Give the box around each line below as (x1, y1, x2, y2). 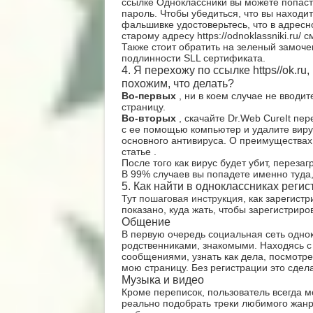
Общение (121, 215, 170, 228)
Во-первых (121, 90, 179, 101)
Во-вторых (121, 112, 179, 124)
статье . (121, 146, 156, 157)
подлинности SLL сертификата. (121, 52, 265, 64)
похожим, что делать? (121, 77, 234, 89)
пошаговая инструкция (138, 193, 243, 204)
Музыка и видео (121, 273, 204, 286)
